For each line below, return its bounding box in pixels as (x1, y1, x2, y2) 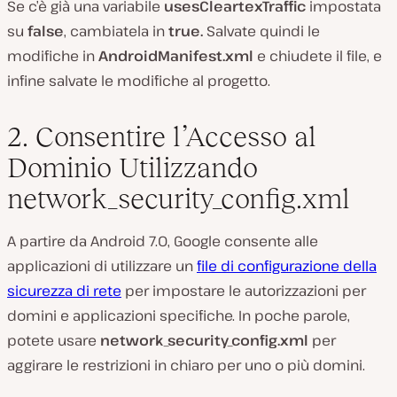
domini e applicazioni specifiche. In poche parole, (7, 305, 350, 325)
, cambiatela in (64, 20, 168, 41)
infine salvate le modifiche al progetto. (7, 70, 270, 90)
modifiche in (7, 45, 98, 66)
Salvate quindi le (206, 20, 320, 41)
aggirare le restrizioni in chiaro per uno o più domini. (7, 354, 365, 375)
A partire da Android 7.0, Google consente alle (7, 230, 318, 251)
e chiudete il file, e (253, 45, 382, 66)
